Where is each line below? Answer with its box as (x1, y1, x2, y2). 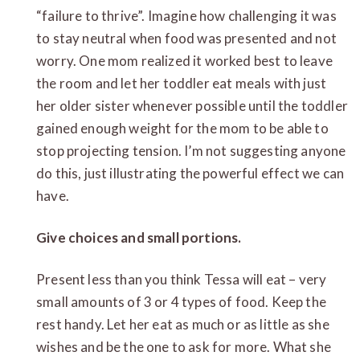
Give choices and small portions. (36, 228, 242, 246)
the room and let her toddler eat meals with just (36, 74, 327, 92)
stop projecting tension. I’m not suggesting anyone (36, 141, 346, 159)
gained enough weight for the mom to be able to (36, 119, 329, 137)
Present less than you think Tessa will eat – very (36, 270, 327, 288)
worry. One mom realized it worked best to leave (36, 51, 333, 69)
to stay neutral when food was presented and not (36, 29, 337, 47)
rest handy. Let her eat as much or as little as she (36, 315, 329, 333)
